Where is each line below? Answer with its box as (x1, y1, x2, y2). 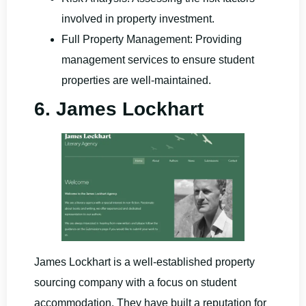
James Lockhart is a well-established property (34, 255, 255, 268)
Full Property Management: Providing (61, 33, 242, 46)
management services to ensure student (61, 54, 254, 66)
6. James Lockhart (34, 98, 204, 120)
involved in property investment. (61, 13, 214, 25)
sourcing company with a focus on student (34, 276, 236, 288)
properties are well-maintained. (61, 74, 211, 87)
